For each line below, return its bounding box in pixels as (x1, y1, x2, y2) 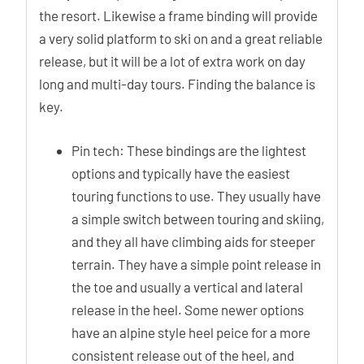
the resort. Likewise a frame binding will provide (39, 7, 318, 24)
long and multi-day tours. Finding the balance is (39, 76, 315, 92)
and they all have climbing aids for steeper (71, 232, 315, 249)
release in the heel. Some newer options (71, 301, 304, 318)
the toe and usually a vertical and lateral (71, 278, 303, 295)
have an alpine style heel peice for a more (71, 323, 310, 340)
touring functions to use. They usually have (71, 187, 321, 204)
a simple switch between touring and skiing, (71, 210, 324, 227)
